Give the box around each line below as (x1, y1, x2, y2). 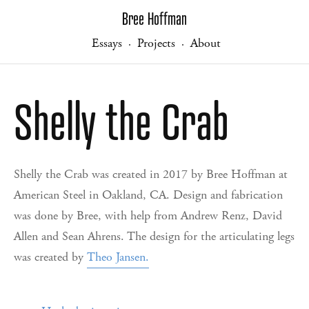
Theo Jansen (87, 249, 146, 265)
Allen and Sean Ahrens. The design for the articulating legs (14, 228, 295, 244)
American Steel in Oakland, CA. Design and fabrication (14, 187, 283, 203)
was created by (14, 249, 87, 265)
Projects (137, 35, 175, 51)
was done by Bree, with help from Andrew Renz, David (14, 208, 282, 223)
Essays (92, 35, 122, 51)
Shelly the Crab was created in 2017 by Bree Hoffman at (14, 166, 288, 182)
